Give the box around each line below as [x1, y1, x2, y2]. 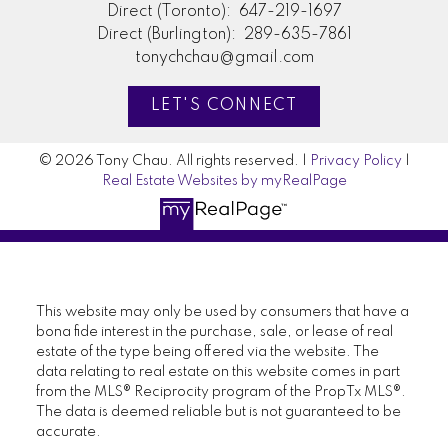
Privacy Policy [309, 154, 402, 169]
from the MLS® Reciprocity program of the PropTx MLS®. [35, 384, 406, 399]
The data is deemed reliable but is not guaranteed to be [35, 404, 401, 419]
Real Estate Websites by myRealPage [101, 174, 347, 189]
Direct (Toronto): [106, 3, 235, 20]
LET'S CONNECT [150, 98, 298, 115]
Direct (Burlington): [96, 26, 240, 43]
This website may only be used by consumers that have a [35, 304, 409, 319]
